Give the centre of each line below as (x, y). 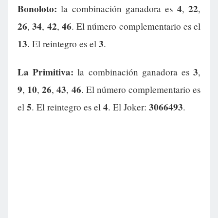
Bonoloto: (37, 9)
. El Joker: (128, 107)
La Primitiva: (46, 72)
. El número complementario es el (136, 26)
